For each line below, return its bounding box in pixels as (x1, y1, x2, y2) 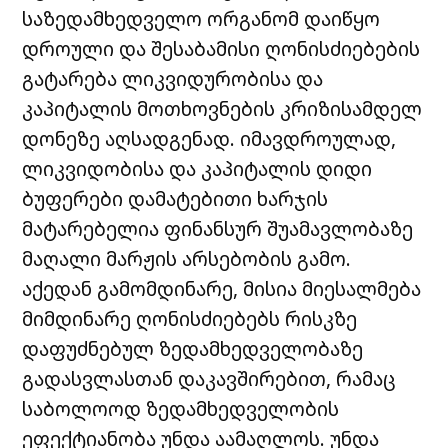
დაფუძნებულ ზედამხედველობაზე (22, 334, 364, 362)
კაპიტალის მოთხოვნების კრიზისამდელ (22, 94, 423, 122)
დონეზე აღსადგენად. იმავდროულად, (22, 124, 397, 152)
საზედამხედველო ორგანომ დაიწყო (22, 4, 381, 32)
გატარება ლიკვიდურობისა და (22, 64, 324, 92)
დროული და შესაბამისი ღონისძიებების (22, 34, 421, 62)
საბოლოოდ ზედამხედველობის (22, 394, 340, 422)
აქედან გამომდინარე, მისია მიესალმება (22, 274, 422, 302)
